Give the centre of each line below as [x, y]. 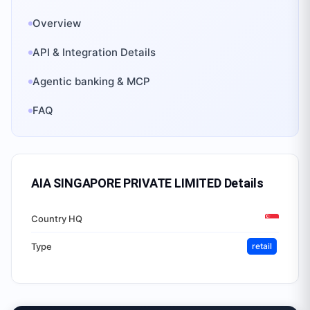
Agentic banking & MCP [91, 81]
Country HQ [57, 218]
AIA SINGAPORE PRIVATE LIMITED [126, 183]
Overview [57, 23]
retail [262, 246]
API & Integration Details [94, 52]
